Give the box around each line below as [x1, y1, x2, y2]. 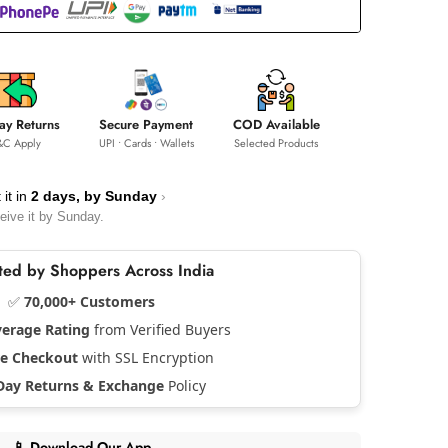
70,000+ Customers [23, 291, 155, 311]
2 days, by [31, 187, 105, 204]
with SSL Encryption [77, 347, 214, 367]
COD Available [232, 114, 320, 134]
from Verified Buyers [89, 319, 231, 339]
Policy [164, 375, 206, 395]
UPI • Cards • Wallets [98, 134, 194, 151]
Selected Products [234, 134, 318, 151]
